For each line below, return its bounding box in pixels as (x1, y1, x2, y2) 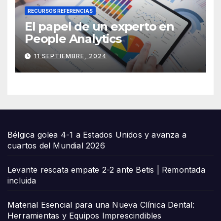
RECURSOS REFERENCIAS (28, 7, 93, 14)
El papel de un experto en (25, 19, 174, 34)
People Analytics (25, 31, 121, 46)
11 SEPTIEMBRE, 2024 (34, 52, 107, 60)
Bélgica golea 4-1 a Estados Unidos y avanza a (7, 130, 187, 140)
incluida (7, 176, 37, 186)
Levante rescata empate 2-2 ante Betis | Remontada (7, 165, 205, 175)
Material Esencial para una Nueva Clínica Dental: (7, 200, 195, 210)
